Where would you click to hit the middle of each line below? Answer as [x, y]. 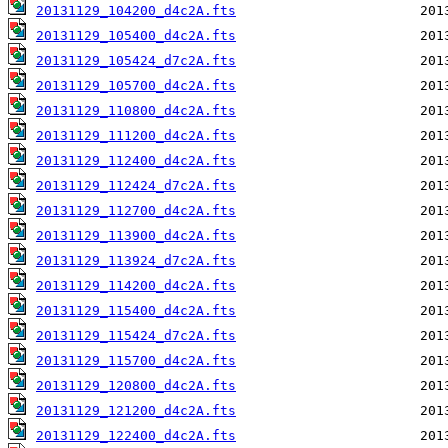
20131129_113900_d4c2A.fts [136, 236]
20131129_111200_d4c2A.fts [136, 136]
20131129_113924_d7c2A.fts [136, 261]
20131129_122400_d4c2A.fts [136, 436]
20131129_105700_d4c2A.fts [136, 86]
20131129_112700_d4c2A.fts [136, 211]
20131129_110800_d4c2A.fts [136, 111]
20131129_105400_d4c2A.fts [136, 36]
